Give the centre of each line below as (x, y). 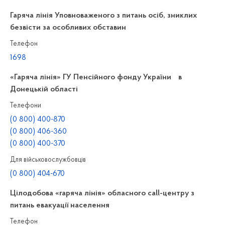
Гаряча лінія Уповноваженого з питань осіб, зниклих (103, 16)
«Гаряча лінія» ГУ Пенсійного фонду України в (96, 77)
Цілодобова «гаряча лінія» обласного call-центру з (102, 193)
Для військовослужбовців (48, 160)
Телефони (26, 106)
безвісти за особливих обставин (68, 28)
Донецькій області (44, 89)
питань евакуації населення (60, 205)
